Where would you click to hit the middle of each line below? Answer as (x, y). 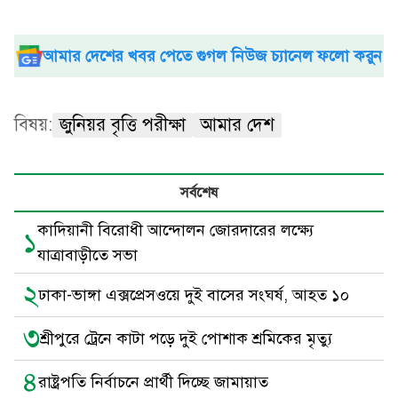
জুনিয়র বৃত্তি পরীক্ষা (123, 125)
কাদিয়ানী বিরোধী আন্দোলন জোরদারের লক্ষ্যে (175, 230)
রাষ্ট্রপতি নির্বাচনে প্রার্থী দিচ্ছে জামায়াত (153, 382)
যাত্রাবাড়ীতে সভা (88, 255)
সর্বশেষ (199, 193)
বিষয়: (33, 125)
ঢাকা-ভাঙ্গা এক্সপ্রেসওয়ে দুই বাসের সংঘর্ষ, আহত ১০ (194, 295)
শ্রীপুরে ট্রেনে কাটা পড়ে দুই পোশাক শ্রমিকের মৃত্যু (186, 338)
